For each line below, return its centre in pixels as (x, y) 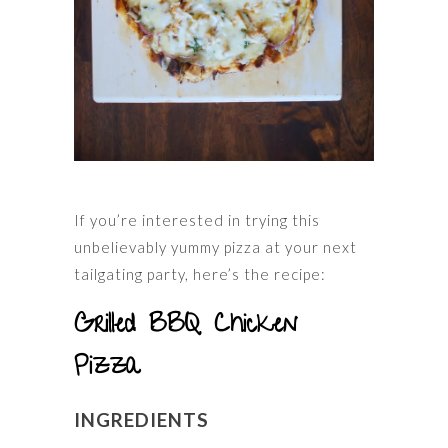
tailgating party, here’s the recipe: (200, 274)
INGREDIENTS (141, 420)
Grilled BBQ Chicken (186, 327)
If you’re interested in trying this (197, 220)
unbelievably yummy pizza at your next (215, 247)
